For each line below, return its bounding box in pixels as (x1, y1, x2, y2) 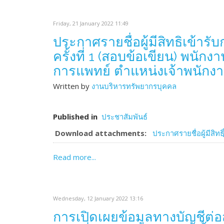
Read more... (53, 152, 96, 162)
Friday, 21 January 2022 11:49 (53, 19, 128, 27)
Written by (53, 81, 91, 91)
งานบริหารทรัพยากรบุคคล (91, 81, 176, 91)
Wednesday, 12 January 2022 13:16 (53, 194, 143, 202)
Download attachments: (55, 128, 146, 138)
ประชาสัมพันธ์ (101, 111, 147, 121)
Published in (53, 111, 97, 121)
